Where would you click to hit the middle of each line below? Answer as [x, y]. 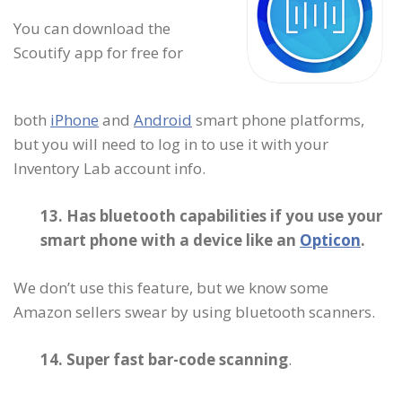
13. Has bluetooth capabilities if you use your [211, 215]
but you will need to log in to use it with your [171, 144]
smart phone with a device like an [170, 240]
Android [163, 119]
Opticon [330, 240]
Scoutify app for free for [98, 52]
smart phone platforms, [278, 119]
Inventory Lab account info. [109, 168]
